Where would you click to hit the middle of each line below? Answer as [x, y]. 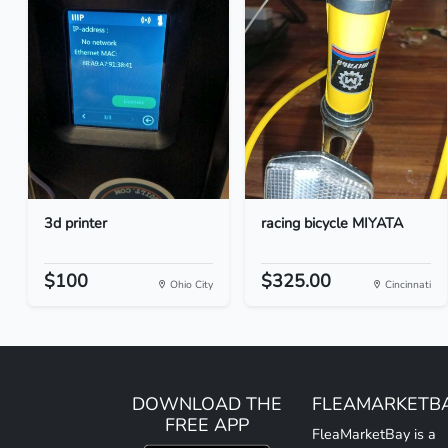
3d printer [75, 223]
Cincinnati [406, 284]
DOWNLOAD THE [207, 404]
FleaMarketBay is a [374, 434]
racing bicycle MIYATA [332, 223]
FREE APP [207, 425]
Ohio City [190, 284]
